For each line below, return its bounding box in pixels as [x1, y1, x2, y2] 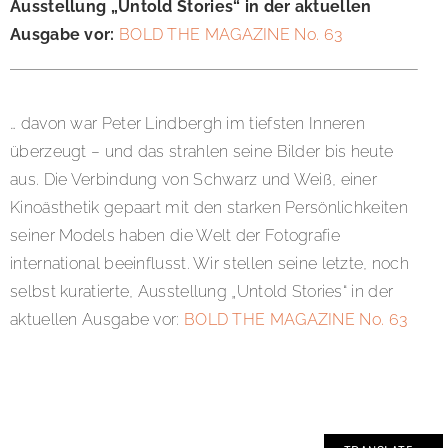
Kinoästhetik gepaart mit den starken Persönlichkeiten [10, 197, 408, 217]
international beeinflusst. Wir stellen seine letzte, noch [10, 253, 410, 273]
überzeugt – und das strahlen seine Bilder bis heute [10, 141, 394, 161]
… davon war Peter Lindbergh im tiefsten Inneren [10, 113, 366, 133]
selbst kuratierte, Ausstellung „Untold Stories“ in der [10, 281, 394, 301]
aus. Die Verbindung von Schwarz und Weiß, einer [10, 169, 378, 189]
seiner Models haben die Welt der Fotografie [10, 225, 340, 245]
